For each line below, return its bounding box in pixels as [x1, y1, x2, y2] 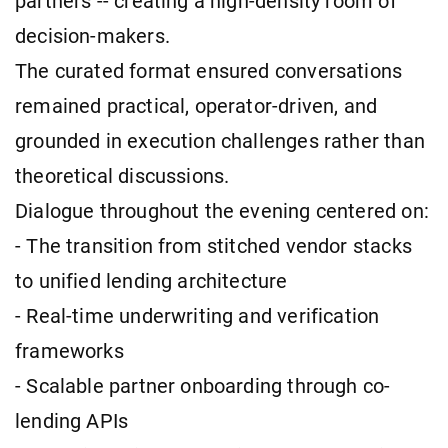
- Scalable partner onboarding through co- [15, 374, 391, 398]
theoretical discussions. [15, 164, 230, 188]
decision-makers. [15, 24, 170, 48]
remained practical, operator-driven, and [15, 94, 378, 118]
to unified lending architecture [15, 269, 288, 293]
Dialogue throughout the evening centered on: [15, 199, 429, 223]
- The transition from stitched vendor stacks [15, 234, 412, 258]
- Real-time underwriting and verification [15, 304, 380, 328]
